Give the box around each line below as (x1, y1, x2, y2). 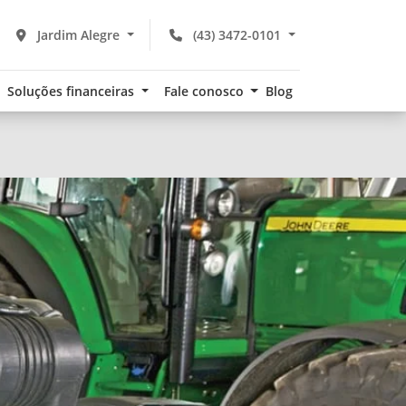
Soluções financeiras (7, 82, 139, 100)
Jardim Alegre (34, 26, 124, 43)
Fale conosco (163, 82, 247, 100)
